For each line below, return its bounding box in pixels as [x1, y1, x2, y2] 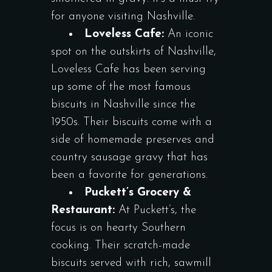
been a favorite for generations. [51, 169, 208, 181]
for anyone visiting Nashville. [51, 11, 195, 22]
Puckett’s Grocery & [84, 187, 191, 199]
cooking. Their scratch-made [51, 240, 190, 251]
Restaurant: [51, 205, 115, 216]
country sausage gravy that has [51, 152, 208, 163]
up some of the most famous [51, 81, 191, 93]
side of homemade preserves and [51, 134, 214, 146]
